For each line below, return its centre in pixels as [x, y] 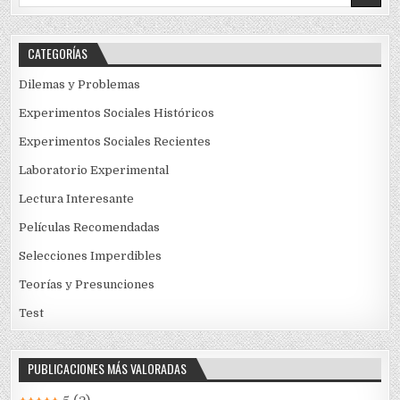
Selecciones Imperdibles [91, 255]
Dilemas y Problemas [80, 84]
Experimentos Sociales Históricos [117, 112]
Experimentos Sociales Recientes [115, 141]
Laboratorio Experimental [94, 170]
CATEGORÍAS [58, 53]
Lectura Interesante [77, 198]
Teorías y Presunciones [87, 284]
